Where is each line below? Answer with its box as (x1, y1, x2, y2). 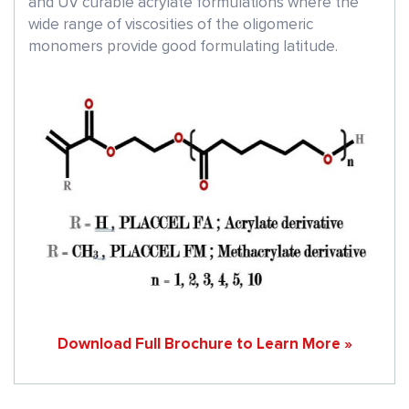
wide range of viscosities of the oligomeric (28, 17, 313, 34)
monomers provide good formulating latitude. (28, 39, 338, 56)
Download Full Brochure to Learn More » (57, 337, 352, 353)
